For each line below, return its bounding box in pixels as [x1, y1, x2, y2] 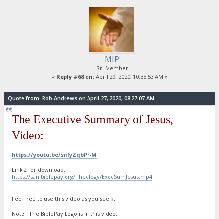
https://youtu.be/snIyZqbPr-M [12, 151, 97, 158]
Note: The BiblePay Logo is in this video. [12, 209, 118, 217]
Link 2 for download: [12, 165, 66, 173]
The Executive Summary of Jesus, [12, 112, 174, 126]
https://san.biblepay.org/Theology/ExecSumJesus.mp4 [12, 173, 153, 180]
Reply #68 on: [56, 73, 94, 81]
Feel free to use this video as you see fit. [12, 195, 117, 202]
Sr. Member [96, 65, 128, 72]
